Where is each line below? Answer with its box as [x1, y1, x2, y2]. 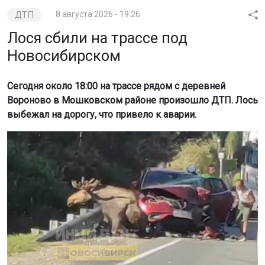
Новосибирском [7, 47, 121, 65]
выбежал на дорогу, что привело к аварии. [7, 109, 196, 121]
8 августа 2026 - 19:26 [56, 9, 141, 20]
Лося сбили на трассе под [7, 30, 188, 47]
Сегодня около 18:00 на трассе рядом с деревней [7, 80, 225, 92]
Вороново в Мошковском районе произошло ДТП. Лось [7, 95, 258, 106]
